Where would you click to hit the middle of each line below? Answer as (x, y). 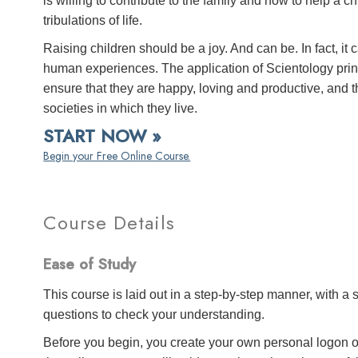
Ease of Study (90, 265)
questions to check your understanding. (154, 314)
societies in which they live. (121, 108)
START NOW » (102, 136)
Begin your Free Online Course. (117, 156)
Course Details (109, 223)
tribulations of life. (93, 20)
